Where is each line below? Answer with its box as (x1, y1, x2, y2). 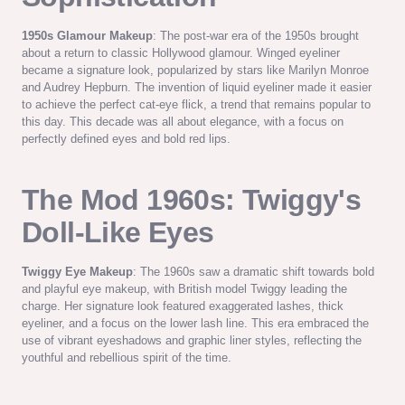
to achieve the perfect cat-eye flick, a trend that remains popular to (22, 97, 371, 111)
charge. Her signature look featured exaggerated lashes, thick (22, 298, 344, 313)
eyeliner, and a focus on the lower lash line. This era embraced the (22, 316, 369, 330)
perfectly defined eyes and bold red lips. (22, 131, 231, 146)
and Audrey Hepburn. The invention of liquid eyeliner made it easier (22, 80, 372, 94)
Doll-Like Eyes (22, 215, 214, 249)
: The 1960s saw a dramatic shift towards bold (133, 264, 374, 278)
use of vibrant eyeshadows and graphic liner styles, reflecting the (22, 333, 362, 347)
